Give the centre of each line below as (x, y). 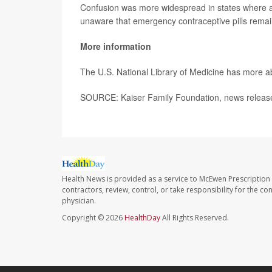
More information (116, 46)
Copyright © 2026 (93, 217)
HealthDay (142, 217)
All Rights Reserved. (195, 217)
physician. (79, 200)
